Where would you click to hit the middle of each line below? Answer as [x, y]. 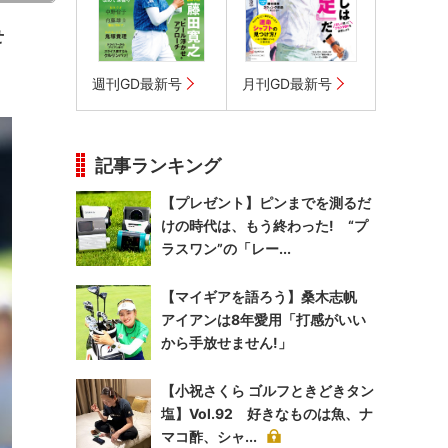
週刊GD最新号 [137, 83]
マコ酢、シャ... [209, 436]
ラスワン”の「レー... [226, 248]
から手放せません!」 [226, 342]
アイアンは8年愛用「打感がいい [263, 319]
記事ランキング [158, 165]
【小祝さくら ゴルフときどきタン [267, 390]
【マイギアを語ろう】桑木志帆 [266, 296]
